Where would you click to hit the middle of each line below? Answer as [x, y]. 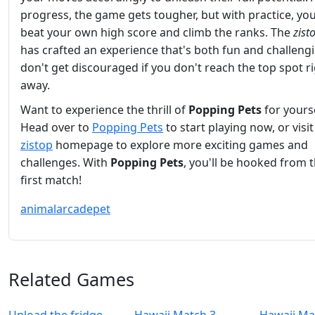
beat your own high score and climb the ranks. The [157, 33]
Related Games [71, 279]
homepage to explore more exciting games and [180, 145]
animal [38, 209]
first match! [51, 180]
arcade [75, 209]
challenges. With [65, 163]
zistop [37, 145]
